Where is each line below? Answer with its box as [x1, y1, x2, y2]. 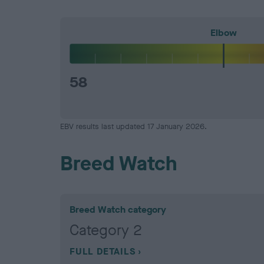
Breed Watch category [70, 203, 166, 216]
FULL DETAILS [70, 245, 136, 258]
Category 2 [70, 220, 142, 240]
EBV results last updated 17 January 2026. [60, 121, 207, 132]
